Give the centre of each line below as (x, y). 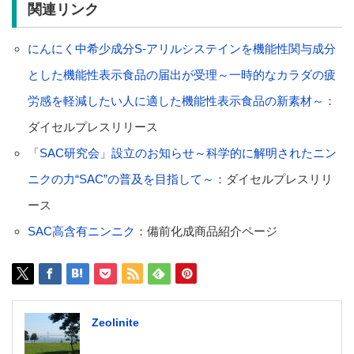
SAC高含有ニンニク (81, 231)
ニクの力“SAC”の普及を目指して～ (121, 179)
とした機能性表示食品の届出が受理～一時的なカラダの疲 (181, 74)
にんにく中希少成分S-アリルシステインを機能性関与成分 (181, 48)
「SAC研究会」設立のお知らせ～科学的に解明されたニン (182, 153)
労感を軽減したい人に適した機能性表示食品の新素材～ (175, 100)
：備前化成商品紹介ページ (206, 231)
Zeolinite (115, 322)
